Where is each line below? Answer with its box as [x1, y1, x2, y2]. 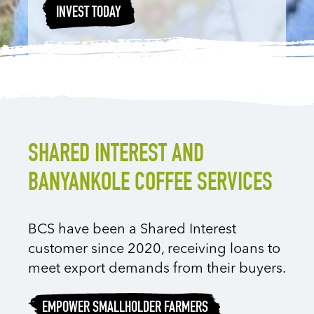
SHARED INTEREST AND [28, 143, 204, 169]
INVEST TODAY [56, 6, 121, 22]
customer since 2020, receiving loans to [28, 242, 280, 257]
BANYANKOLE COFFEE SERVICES [28, 172, 273, 198]
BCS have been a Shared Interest [28, 222, 236, 237]
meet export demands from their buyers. [28, 261, 286, 276]
